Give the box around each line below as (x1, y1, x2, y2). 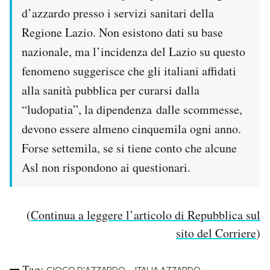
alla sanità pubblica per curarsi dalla (22, 82, 199, 99)
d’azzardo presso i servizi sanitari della (22, 5, 214, 22)
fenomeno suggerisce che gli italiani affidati (22, 63, 236, 80)
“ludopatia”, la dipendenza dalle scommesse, (22, 101, 242, 118)
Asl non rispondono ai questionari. (22, 159, 190, 176)
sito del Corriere (176, 225, 256, 242)
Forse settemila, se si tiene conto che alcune (22, 140, 237, 157)
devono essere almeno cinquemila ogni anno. (22, 121, 241, 137)
